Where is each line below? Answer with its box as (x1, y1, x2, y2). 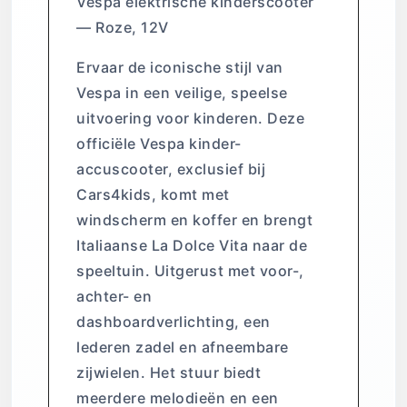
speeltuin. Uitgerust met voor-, (76, 262, 304, 281)
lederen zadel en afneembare (76, 338, 289, 357)
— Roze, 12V (76, 18, 169, 37)
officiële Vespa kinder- (76, 134, 242, 154)
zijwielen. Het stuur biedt (76, 363, 261, 382)
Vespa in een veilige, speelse (76, 84, 288, 103)
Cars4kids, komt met (76, 185, 230, 204)
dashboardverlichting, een (76, 313, 271, 332)
